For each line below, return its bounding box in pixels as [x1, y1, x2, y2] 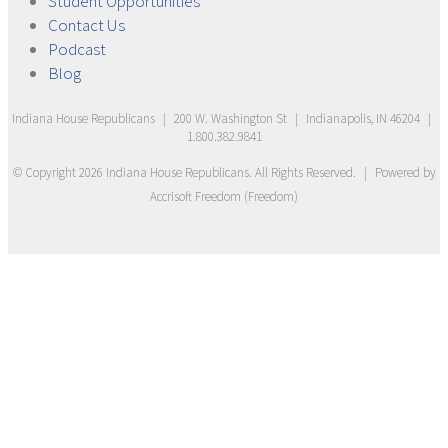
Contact [48, 14, 107, 36]
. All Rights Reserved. [248, 164, 359, 181]
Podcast [48, 38, 106, 60]
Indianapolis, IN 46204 [303, 110, 423, 127]
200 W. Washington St [171, 110, 290, 127]
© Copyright [12, 164, 79, 181]
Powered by [374, 164, 436, 181]
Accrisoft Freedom [150, 188, 241, 205]
